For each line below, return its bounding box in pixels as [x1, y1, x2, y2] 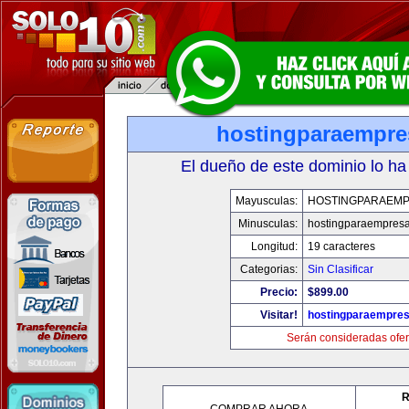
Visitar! [259, 309, 298, 321]
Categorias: [239, 263, 298, 276]
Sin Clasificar [307, 263, 373, 276]
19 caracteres [307, 240, 375, 253]
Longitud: [250, 240, 298, 253]
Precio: [259, 286, 298, 299]
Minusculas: [237, 217, 298, 230]
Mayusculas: [235, 194, 298, 207]
